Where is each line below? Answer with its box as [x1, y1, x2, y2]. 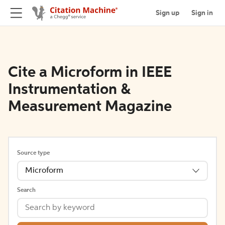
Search [17, 187, 36, 193]
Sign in [191, 9, 213, 17]
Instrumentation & [8, 82, 131, 97]
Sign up [156, 9, 179, 17]
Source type [17, 150, 50, 156]
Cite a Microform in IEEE [8, 65, 172, 80]
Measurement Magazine [8, 99, 172, 115]
